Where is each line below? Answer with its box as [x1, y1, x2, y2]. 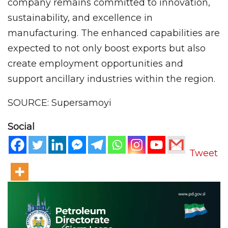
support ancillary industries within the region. [8, 73, 218, 84]
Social [8, 121, 35, 132]
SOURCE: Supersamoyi [8, 97, 111, 108]
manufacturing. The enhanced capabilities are [8, 27, 220, 39]
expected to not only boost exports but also [8, 42, 206, 54]
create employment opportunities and [8, 58, 183, 69]
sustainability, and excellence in [8, 12, 153, 23]
